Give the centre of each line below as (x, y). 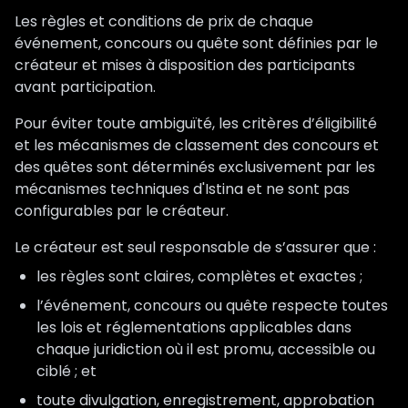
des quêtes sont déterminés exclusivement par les (195, 167)
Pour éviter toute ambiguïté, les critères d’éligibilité (196, 123)
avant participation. (85, 87)
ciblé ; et (66, 371)
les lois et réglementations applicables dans (194, 327)
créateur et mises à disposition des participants (185, 65)
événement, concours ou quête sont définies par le (196, 43)
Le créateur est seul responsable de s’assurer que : (195, 247)
